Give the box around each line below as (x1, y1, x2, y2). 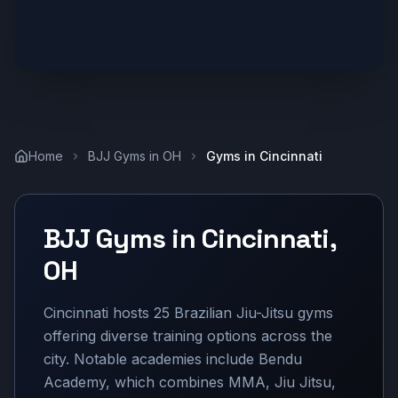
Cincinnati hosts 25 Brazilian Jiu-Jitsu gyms (44, 304, 333, 322)
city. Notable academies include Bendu (44, 350, 302, 368)
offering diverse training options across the (44, 327, 332, 345)
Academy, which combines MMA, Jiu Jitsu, (44, 373, 336, 391)
